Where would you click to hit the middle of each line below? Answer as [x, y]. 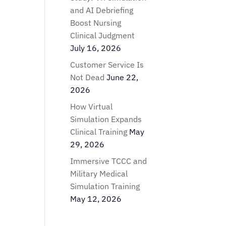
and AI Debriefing [102, 10]
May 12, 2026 [96, 199]
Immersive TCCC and [109, 161]
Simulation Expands [106, 119]
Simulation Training [105, 186]
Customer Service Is [107, 65]
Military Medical [99, 174]
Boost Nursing [96, 23]
